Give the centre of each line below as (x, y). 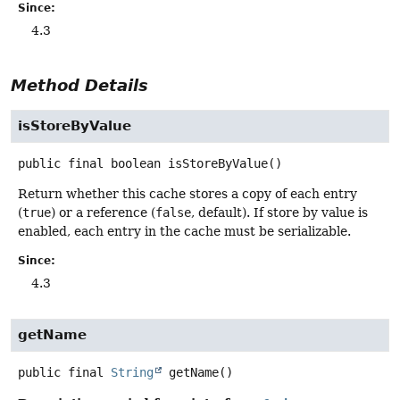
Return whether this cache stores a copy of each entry (187, 193)
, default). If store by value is (279, 212)
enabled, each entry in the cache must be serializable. (184, 231)
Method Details (79, 85)
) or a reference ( (103, 212)
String (132, 373)
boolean (136, 163)
